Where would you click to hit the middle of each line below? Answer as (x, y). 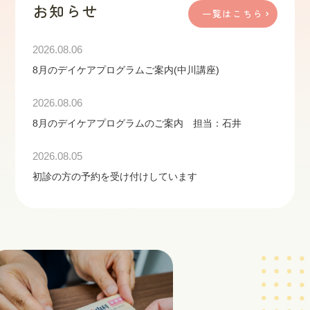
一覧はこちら (232, 13)
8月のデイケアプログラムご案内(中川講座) (126, 70)
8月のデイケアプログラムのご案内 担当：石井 (137, 123)
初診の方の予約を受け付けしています (115, 176)
